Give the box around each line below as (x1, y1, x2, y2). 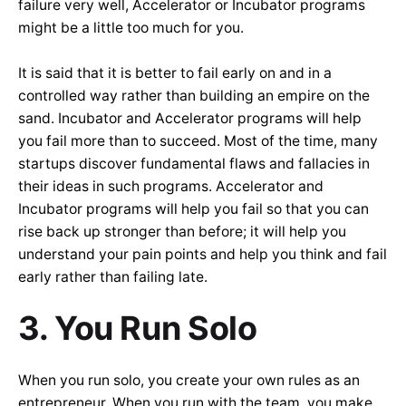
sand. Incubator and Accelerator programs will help (18, 110, 362, 128)
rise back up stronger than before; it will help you (18, 223, 346, 241)
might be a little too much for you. (18, 19, 244, 37)
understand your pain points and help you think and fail (18, 246, 387, 264)
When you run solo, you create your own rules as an (18, 372, 360, 390)
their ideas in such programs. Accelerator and (18, 178, 324, 196)
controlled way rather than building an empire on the (18, 87, 370, 105)
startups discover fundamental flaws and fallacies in (18, 155, 370, 173)
